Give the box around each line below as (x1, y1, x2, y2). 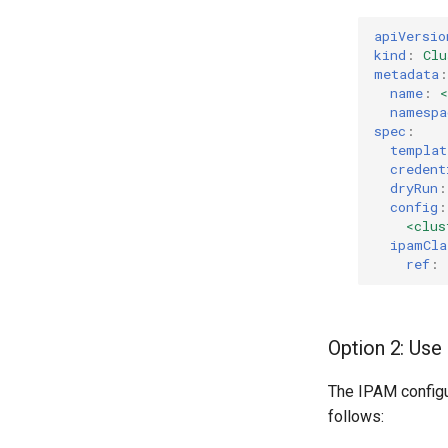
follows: (328, 406, 384, 426)
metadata (374, 65, 439, 84)
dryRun (390, 179, 438, 198)
